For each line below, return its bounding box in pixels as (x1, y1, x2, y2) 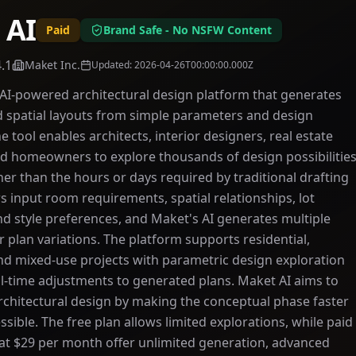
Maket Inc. (25, 57, 80, 72)
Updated (91, 58, 130, 72)
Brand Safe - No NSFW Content (103, 22, 272, 37)
